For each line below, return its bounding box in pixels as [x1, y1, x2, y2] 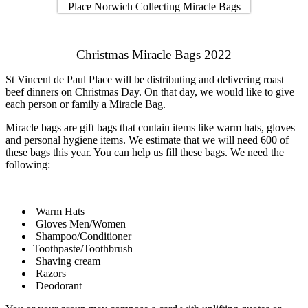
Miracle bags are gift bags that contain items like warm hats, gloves [5, 121, 295, 133]
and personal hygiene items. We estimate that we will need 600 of [5, 133, 289, 146]
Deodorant [33, 279, 82, 291]
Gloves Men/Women [33, 217, 126, 230]
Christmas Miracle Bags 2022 [76, 47, 232, 62]
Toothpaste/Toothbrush [33, 242, 133, 254]
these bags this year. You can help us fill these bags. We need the [5, 146, 284, 158]
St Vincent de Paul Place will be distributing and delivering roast [5, 73, 284, 85]
